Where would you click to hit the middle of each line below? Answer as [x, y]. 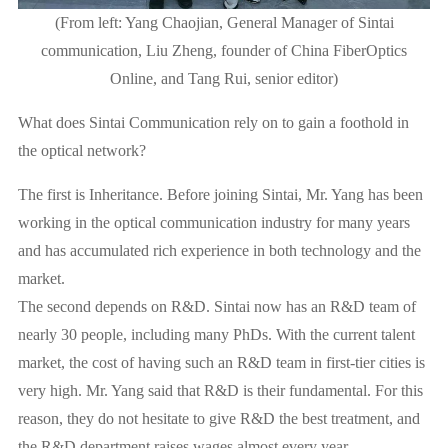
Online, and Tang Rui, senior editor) [224, 79]
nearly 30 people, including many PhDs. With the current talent [216, 335]
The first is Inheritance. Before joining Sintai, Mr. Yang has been [220, 195]
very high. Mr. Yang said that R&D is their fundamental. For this [220, 391]
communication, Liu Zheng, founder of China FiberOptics [224, 51]
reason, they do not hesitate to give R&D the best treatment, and [218, 419]
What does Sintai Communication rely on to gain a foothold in [213, 123]
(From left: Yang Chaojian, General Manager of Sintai [224, 23]
